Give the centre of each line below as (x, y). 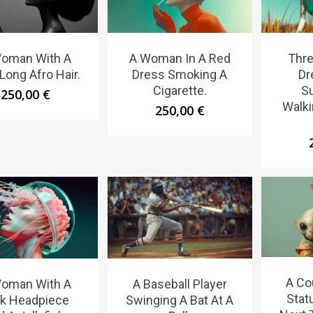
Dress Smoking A (180, 75)
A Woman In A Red (180, 59)
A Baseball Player (180, 284)
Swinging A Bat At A (180, 300)
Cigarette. (180, 91)
